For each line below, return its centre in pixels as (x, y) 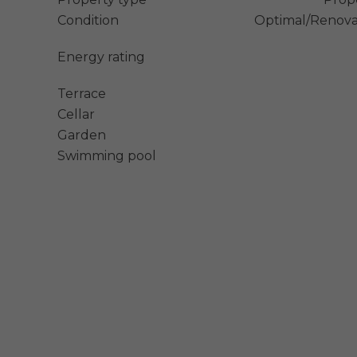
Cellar (76, 114)
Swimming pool (107, 155)
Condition (88, 20)
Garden (82, 135)
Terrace (82, 93)
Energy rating (101, 57)
